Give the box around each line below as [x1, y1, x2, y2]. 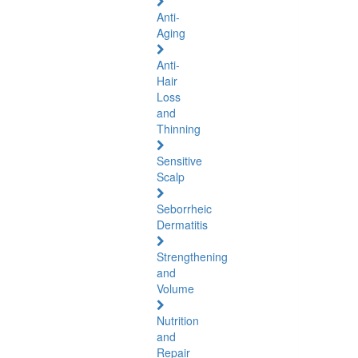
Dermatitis [157, 217, 208, 233]
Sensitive [157, 153, 202, 169]
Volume [157, 280, 194, 296]
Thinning [157, 121, 201, 137]
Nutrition [157, 312, 199, 328]
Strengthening [157, 249, 228, 265]
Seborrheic [157, 201, 212, 217]
